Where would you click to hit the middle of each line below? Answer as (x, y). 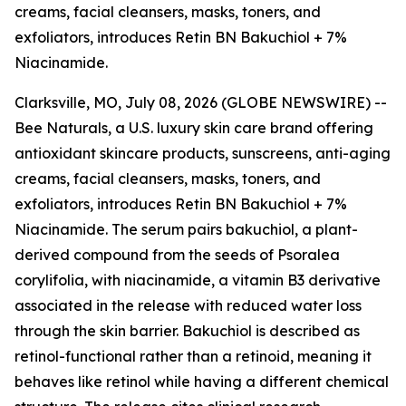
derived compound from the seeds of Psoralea (177, 255)
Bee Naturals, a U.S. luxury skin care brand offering (194, 128)
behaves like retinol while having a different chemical (202, 382)
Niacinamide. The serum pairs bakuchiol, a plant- (186, 229)
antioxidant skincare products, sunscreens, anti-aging (203, 153)
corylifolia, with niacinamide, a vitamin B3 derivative (198, 280)
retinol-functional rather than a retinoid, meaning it (193, 356)
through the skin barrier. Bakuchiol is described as (187, 331)
